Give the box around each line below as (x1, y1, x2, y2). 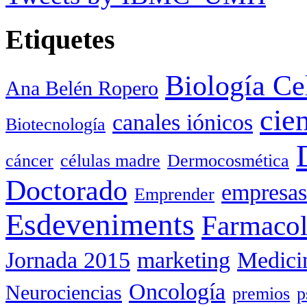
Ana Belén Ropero (5, 77, 158, 101)
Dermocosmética (167, 151, 289, 171)
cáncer (5, 151, 53, 171)
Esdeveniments (5, 208, 195, 243)
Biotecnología (5, 114, 106, 135)
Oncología (129, 279, 225, 305)
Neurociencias (5, 281, 122, 305)
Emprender (134, 184, 214, 205)
